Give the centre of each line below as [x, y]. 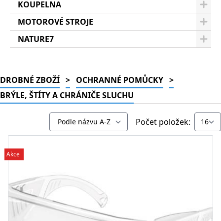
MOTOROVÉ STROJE [55, 22]
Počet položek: [163, 122]
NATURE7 [36, 39]
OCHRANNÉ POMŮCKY [120, 80]
